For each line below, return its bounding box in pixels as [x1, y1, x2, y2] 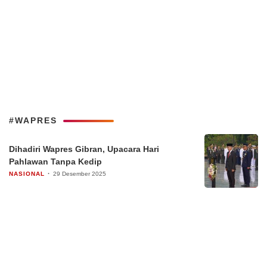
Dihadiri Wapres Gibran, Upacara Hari [9, 144, 159, 154]
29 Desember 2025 [53, 170, 106, 177]
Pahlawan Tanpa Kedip [9, 156, 102, 166]
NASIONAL [9, 170, 45, 177]
